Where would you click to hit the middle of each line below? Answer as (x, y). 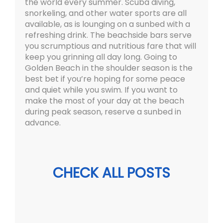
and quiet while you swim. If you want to (101, 90)
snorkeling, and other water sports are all (106, 13)
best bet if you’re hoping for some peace (105, 79)
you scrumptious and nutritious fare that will (111, 46)
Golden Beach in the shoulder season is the (109, 68)
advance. (43, 123)
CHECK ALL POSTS (111, 173)
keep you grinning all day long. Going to (101, 57)
